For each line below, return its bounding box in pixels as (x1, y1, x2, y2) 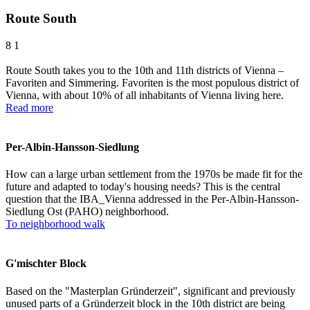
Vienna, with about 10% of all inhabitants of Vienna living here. (6, 89, 284, 101)
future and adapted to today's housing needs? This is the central (6, 181, 280, 193)
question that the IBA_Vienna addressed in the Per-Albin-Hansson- (6, 193, 299, 206)
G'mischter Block (6, 257, 86, 270)
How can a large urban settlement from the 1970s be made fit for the (6, 168, 302, 181)
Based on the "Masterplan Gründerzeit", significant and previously (6, 284, 295, 297)
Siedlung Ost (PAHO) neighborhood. (6, 206, 169, 218)
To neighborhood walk (6, 218, 105, 230)
